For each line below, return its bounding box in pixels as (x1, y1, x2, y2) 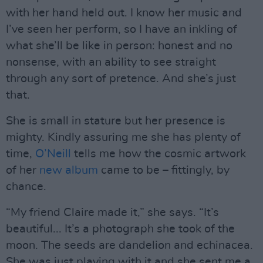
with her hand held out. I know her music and (6, 7, 242, 19)
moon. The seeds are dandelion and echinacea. (6, 240, 253, 251)
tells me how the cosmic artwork (71, 148, 246, 160)
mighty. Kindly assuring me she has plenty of (6, 131, 241, 143)
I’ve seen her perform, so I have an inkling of (6, 23, 237, 35)
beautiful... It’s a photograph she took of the (6, 223, 235, 235)
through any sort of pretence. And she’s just (6, 73, 236, 85)
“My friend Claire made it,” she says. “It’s (6, 207, 219, 218)
